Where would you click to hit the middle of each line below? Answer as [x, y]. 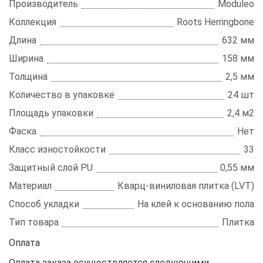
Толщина [28, 76]
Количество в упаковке [62, 95]
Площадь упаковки [51, 113]
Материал [30, 186]
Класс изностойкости [57, 149]
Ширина [26, 58]
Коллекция [33, 22]
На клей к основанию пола [196, 204]
